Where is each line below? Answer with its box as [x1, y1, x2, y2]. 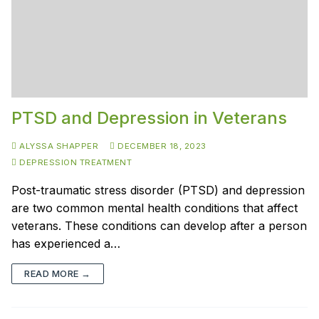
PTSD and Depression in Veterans [11, 107, 287, 128]
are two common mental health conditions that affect [11, 200, 298, 215]
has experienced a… [11, 236, 120, 251]
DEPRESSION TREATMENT [16, 157, 132, 167]
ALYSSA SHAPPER [16, 140, 98, 151]
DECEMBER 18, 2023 [117, 140, 206, 151]
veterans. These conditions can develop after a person [11, 218, 307, 233]
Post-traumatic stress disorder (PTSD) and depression [11, 182, 305, 197]
